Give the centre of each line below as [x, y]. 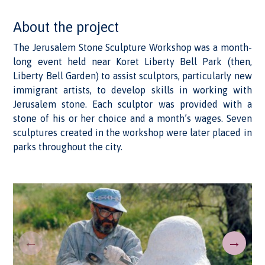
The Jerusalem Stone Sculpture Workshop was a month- [132, 47]
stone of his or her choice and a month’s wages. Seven [132, 118]
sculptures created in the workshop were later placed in [132, 132]
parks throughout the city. [68, 147]
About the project [66, 27]
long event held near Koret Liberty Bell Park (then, [132, 62]
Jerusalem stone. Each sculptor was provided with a [132, 104]
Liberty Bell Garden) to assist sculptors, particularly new [132, 76]
